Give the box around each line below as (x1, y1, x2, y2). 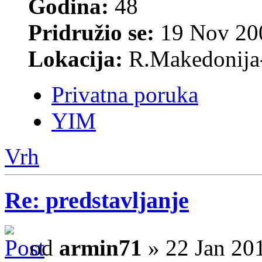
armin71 (59, 235, 142, 260)
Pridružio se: (28, 20, 154, 46)
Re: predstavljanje (5, 187, 189, 214)
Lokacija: (28, 46, 123, 72)
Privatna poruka (51, 82, 198, 108)
